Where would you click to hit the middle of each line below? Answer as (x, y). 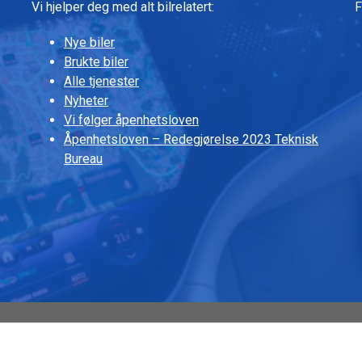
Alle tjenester (101, 81)
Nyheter (86, 100)
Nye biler (89, 42)
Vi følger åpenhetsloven (131, 120)
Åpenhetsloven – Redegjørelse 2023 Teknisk (191, 139)
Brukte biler (96, 61)
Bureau (83, 158)
